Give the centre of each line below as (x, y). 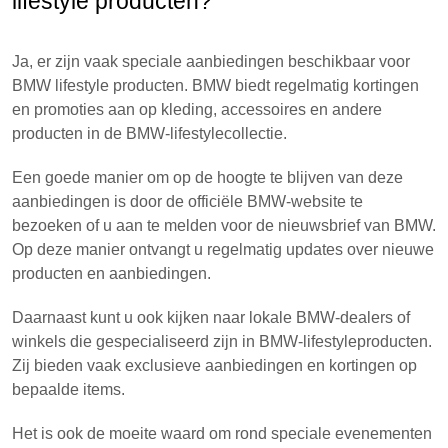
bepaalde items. (68, 389)
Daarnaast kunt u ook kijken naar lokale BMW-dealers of (211, 317)
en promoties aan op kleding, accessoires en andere (197, 109)
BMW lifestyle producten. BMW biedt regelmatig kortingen (215, 85)
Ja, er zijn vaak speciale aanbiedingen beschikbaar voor (211, 61)
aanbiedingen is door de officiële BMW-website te (187, 201)
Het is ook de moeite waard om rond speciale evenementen (222, 433)
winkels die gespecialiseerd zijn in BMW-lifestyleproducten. (222, 341)
